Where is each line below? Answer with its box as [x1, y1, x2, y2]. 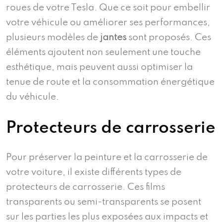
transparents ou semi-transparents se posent [6, 197, 201, 207]
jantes [100, 33, 126, 43]
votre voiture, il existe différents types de [6, 167, 181, 177]
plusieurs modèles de [6, 33, 100, 43]
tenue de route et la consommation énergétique [6, 77, 215, 87]
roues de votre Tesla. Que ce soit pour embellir [6, 3, 210, 13]
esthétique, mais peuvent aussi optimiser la [6, 62, 193, 72]
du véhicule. [6, 92, 59, 102]
